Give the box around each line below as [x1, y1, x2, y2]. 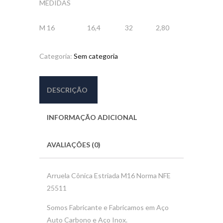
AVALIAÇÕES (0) [47, 140, 101, 149]
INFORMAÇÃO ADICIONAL [47, 112, 137, 121]
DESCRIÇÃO [47, 85, 88, 94]
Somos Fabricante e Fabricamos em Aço [47, 203, 169, 212]
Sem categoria [74, 51, 118, 60]
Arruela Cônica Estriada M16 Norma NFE [47, 171, 171, 180]
